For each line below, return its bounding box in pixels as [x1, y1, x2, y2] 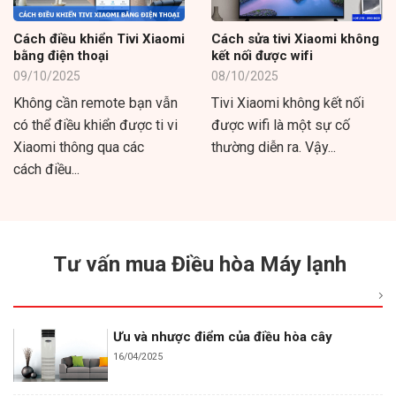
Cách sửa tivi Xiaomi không [211, 31, 379, 48]
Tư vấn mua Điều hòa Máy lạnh [53, 252, 346, 278]
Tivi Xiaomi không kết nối [211, 94, 364, 111]
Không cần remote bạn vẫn [13, 94, 178, 111]
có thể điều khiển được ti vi [13, 116, 178, 133]
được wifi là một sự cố [211, 116, 350, 133]
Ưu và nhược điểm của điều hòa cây [112, 328, 332, 345]
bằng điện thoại [13, 48, 109, 65]
